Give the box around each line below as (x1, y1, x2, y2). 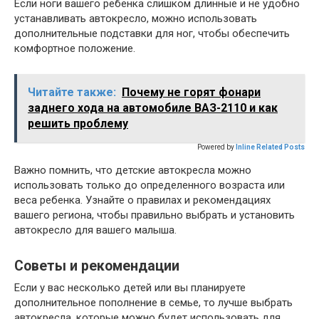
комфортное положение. (14, 42, 135, 55)
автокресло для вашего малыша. (14, 224, 177, 236)
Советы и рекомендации (14, 258, 179, 275)
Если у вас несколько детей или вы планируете (14, 281, 246, 294)
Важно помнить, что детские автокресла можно (14, 164, 251, 177)
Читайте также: (28, 85, 116, 99)
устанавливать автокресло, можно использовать (14, 12, 257, 25)
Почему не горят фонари (122, 85, 261, 99)
